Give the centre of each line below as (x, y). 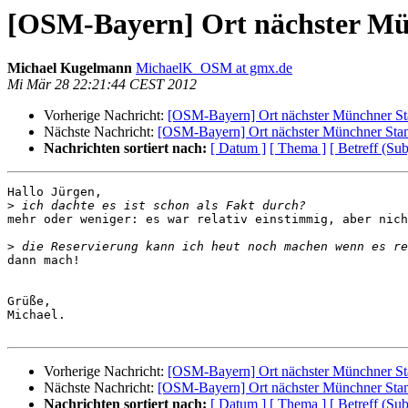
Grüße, (29, 301)
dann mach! (44, 260)
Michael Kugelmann (71, 68)
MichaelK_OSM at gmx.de (214, 68)
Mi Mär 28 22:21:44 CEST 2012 (102, 85)
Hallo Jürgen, (55, 192)
